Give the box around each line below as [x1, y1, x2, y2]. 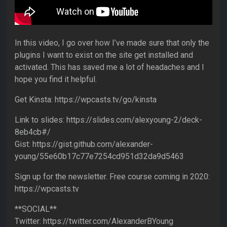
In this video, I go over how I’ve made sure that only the [15, 38, 209, 48]
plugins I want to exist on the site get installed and [15, 50, 193, 60]
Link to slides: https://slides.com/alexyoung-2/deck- [15, 115, 202, 125]
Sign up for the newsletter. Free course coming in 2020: [15, 172, 210, 182]
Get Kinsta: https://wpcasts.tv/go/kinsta [15, 95, 157, 105]
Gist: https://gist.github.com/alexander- [15, 139, 153, 149]
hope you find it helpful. [15, 74, 97, 85]
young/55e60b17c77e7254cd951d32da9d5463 [15, 152, 184, 162]
